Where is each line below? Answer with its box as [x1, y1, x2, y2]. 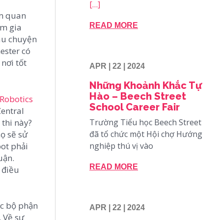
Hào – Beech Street [89, 90, 186, 102]
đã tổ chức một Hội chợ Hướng [89, 128, 202, 139]
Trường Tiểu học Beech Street [89, 116, 201, 128]
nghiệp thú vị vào [89, 140, 153, 151]
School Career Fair [89, 101, 180, 113]
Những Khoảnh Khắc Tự [89, 79, 202, 91]
